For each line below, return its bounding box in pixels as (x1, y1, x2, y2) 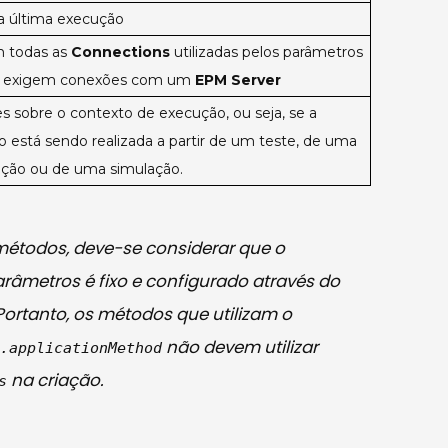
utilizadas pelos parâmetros (170, 43, 363, 62)
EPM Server (195, 71, 281, 90)
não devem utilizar (162, 335, 319, 360)
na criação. (7, 368, 105, 393)
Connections (71, 43, 170, 62)
